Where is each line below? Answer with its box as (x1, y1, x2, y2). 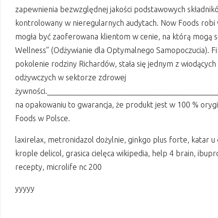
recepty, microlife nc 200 (15, 163, 102, 172)
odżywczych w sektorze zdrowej (15, 73, 126, 82)
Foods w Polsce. (15, 114, 70, 123)
